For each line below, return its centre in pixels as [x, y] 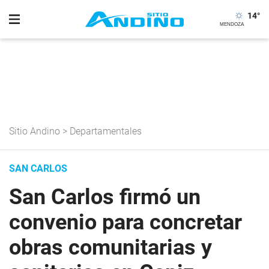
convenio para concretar [125, 222]
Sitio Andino [35, 131]
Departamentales [106, 131]
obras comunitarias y [110, 247]
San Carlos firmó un [105, 197]
